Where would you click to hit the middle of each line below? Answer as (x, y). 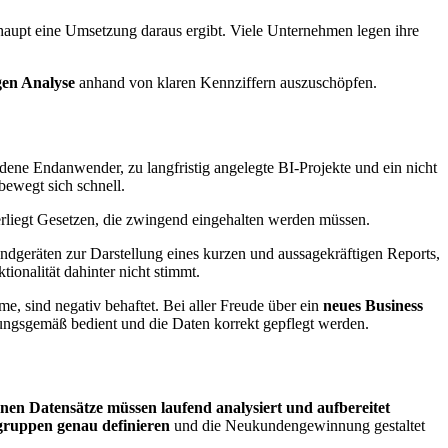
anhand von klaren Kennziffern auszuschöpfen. (226, 82)
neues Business (373, 305)
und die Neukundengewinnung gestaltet (297, 426)
